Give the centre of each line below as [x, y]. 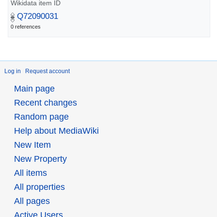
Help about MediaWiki [56, 131]
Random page [41, 117]
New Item [32, 145]
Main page [34, 89]
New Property [40, 159]
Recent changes [45, 103]
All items [30, 173]
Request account [47, 71]
